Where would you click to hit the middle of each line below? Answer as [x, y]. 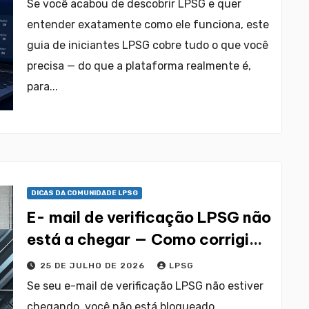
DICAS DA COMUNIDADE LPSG [84, 193]
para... [42, 87]
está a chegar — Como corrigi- [143, 239]
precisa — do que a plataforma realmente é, [139, 66]
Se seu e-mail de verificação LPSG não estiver [145, 286]
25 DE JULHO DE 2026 [94, 266]
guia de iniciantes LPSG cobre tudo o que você [148, 45]
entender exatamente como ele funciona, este [148, 24]
